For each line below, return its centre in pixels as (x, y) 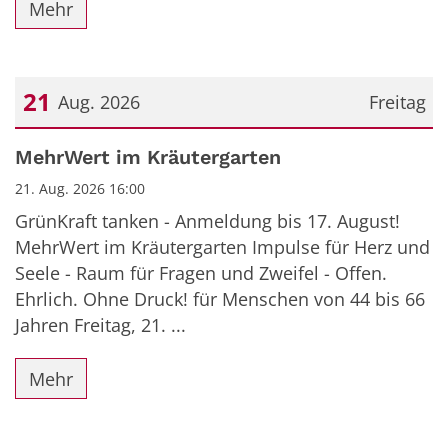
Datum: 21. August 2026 (114, 147)
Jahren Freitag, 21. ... (100, 325)
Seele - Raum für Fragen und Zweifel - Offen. (201, 273)
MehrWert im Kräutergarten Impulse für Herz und (222, 247)
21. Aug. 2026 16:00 (80, 189)
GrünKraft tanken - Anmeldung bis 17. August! (207, 221)
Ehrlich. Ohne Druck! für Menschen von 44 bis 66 (220, 299)
